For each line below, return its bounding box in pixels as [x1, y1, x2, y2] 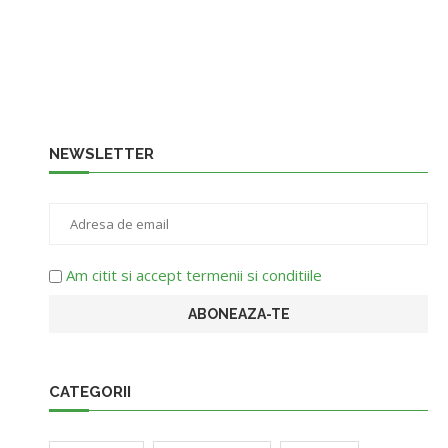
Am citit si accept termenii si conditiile [66, 264, 323, 285]
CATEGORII [49, 382, 132, 401]
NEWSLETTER [49, 144, 155, 163]
